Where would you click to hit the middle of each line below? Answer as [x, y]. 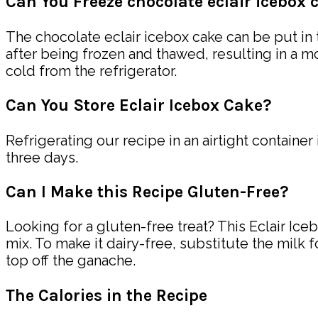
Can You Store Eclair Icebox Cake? [139, 106]
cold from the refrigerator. [91, 71]
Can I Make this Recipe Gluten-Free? [147, 192]
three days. [42, 157]
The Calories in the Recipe [106, 295]
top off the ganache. [71, 261]
